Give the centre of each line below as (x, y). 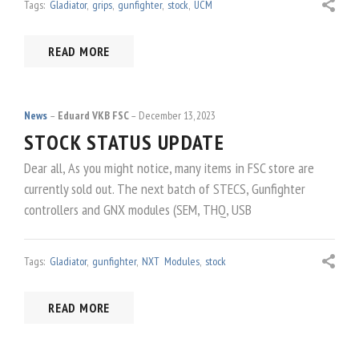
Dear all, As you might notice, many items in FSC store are (169, 167)
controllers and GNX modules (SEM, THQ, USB (138, 209)
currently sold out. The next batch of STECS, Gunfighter (165, 188)
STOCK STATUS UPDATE (125, 142)
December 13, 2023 (177, 115)
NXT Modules (171, 262)
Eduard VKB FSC (93, 115)
